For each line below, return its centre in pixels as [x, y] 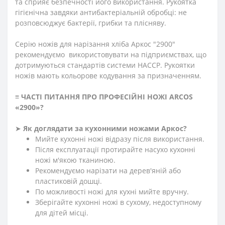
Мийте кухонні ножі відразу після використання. [120, 139]
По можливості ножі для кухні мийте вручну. [112, 191]
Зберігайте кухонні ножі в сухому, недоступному [118, 202]
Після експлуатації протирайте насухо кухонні [115, 149]
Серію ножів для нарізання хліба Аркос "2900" [95, 44]
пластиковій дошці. [69, 181]
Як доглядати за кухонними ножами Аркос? [105, 128]
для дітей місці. [62, 212]
